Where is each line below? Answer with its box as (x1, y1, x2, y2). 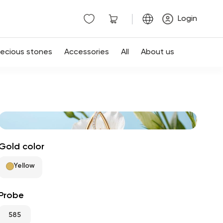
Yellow (14, 162, 35, 169)
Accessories (64, 48, 109, 56)
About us (141, 48, 174, 56)
